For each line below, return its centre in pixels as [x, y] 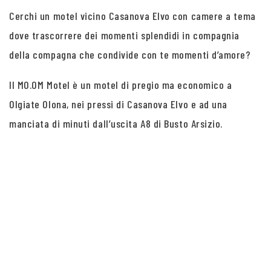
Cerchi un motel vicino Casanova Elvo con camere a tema [132, 16]
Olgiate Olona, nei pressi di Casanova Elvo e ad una [119, 104]
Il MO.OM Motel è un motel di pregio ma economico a [121, 85]
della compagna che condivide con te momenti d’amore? [130, 54]
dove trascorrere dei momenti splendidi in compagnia [125, 35]
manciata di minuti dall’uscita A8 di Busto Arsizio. [116, 123]
